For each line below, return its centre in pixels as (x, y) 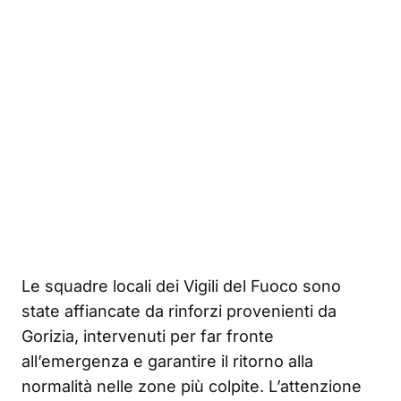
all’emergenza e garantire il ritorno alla (167, 361)
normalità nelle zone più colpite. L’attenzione (192, 386)
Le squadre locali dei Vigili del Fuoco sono (181, 286)
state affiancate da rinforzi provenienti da (179, 311)
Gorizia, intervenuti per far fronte (148, 336)
